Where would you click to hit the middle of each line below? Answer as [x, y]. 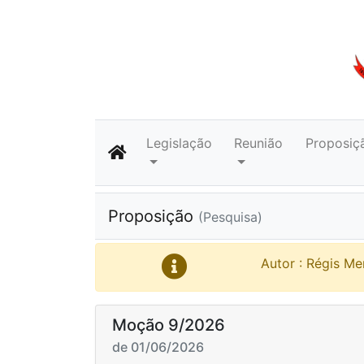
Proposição [153, 216]
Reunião [259, 143]
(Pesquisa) [230, 217]
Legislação [179, 143]
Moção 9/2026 [169, 325]
